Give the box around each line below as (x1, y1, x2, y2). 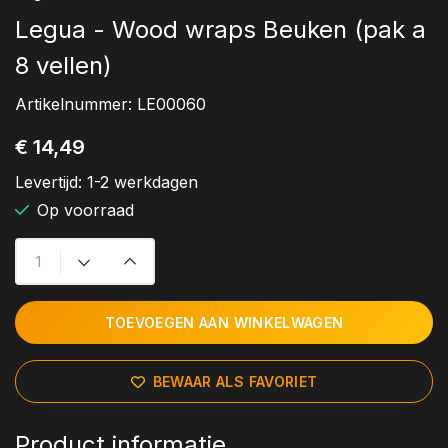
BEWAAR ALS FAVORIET (152, 373, 318, 391)
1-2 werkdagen (87, 172, 198, 193)
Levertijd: (15, 172, 87, 193)
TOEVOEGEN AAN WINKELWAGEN (104, 314, 344, 332)
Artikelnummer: (15, 94, 137, 115)
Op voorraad (37, 200, 134, 221)
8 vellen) (15, 51, 112, 81)
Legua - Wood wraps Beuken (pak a (15, 15, 426, 45)
